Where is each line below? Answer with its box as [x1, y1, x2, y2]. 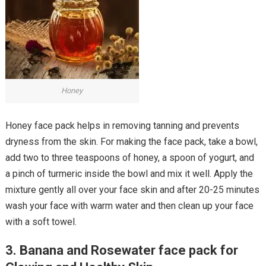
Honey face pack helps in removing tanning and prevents [5, 119, 239, 131]
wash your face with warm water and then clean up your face [5, 199, 254, 211]
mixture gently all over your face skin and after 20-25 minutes [5, 183, 259, 195]
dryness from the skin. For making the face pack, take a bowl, [5, 135, 258, 147]
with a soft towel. [5, 216, 77, 227]
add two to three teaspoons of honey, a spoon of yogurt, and [5, 151, 254, 163]
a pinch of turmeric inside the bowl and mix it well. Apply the [5, 167, 253, 179]
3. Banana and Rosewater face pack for [5, 242, 238, 258]
